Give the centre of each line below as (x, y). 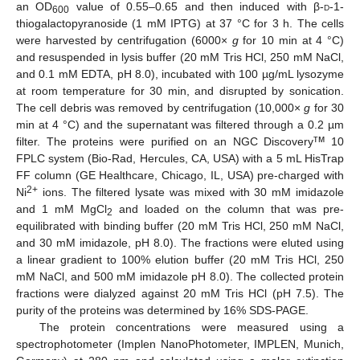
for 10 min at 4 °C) (291, 41)
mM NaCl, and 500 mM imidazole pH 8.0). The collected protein (180, 277)
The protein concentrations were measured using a (191, 327)
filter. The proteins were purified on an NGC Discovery (165, 142)
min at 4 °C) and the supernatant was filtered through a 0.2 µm (180, 125)
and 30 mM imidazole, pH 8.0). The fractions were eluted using (180, 243)
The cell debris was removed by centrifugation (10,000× (160, 108)
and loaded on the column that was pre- (228, 209)
